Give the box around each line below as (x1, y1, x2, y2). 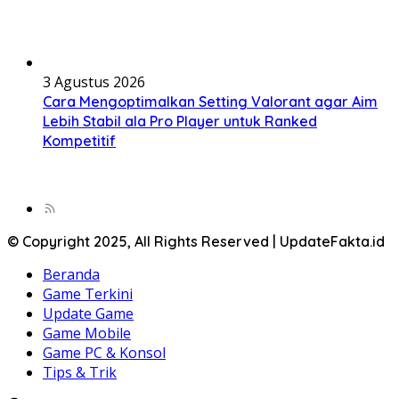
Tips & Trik (43, 362, 117, 383)
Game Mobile (43, 323, 131, 344)
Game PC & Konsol (43, 343, 166, 363)
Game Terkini (43, 284, 133, 305)
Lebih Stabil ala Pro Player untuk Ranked (43, 112, 317, 131)
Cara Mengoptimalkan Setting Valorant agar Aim (43, 93, 378, 111)
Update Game (43, 304, 134, 324)
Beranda (43, 265, 100, 285)
